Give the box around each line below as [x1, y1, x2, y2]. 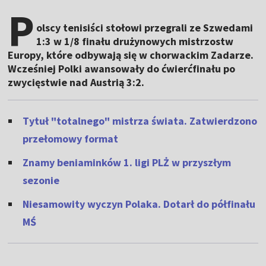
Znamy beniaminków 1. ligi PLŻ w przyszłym [23, 156, 232, 170]
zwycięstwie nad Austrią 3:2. [8, 75, 145, 90]
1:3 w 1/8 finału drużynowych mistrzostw [36, 34, 234, 49]
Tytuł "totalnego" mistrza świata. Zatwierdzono [23, 114, 258, 128]
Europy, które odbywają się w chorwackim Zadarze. [8, 48, 254, 62]
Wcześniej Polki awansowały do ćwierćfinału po [8, 62, 236, 76]
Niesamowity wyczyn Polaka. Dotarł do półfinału [23, 197, 256, 211]
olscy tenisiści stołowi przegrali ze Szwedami [36, 21, 254, 35]
